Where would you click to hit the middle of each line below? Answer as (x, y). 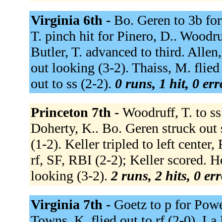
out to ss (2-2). (73, 83)
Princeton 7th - (76, 112)
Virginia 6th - (72, 20)
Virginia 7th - (72, 204)
